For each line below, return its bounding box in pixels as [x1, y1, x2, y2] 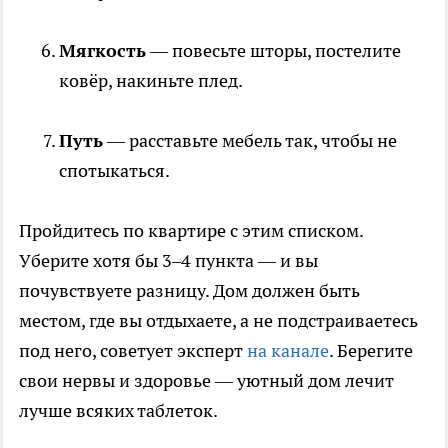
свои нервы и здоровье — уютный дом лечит [19, 369, 394, 393]
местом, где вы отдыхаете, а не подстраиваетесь [19, 309, 418, 333]
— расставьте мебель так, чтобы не [103, 129, 397, 153]
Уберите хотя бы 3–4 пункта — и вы [19, 249, 318, 273]
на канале [243, 339, 329, 363]
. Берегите [329, 339, 413, 363]
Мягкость [59, 39, 146, 63]
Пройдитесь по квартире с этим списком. [19, 219, 363, 243]
